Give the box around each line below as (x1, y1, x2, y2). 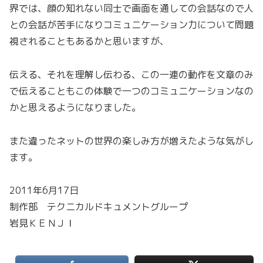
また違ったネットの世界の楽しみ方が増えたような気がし (9, 134, 254, 147)
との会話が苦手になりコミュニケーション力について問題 (9, 18, 254, 31)
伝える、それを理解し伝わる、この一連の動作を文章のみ (9, 68, 254, 81)
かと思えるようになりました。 (9, 100, 141, 114)
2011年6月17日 (9, 184, 79, 197)
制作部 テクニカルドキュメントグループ (9, 200, 188, 214)
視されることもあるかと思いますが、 (9, 34, 169, 48)
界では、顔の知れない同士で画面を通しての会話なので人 (9, 1, 254, 15)
